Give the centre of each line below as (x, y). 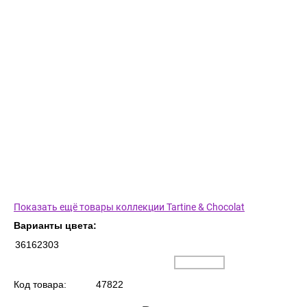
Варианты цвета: (55, 226)
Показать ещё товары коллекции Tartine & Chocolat (129, 207)
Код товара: (40, 285)
